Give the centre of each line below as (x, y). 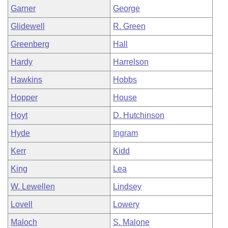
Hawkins (26, 80)
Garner (23, 8)
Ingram (125, 133)
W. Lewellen (33, 187)
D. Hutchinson (139, 115)
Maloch (24, 222)
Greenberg (30, 44)
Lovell (22, 204)
